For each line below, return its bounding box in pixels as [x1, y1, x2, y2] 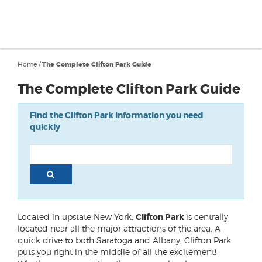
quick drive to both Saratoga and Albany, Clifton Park [18, 235, 231, 245]
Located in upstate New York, [18, 212, 136, 222]
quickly [30, 122, 60, 132]
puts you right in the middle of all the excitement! [18, 247, 216, 257]
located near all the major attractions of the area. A [18, 223, 220, 233]
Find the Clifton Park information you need [30, 110, 204, 120]
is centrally [186, 212, 228, 222]
